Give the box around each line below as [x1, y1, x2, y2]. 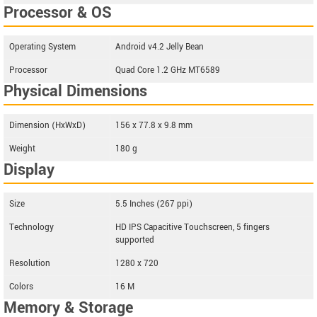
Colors [9, 281, 33, 293]
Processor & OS [4, 1, 112, 24]
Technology [9, 221, 54, 234]
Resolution [9, 258, 50, 270]
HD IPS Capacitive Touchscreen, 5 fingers [115, 221, 270, 234]
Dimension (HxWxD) [9, 120, 86, 132]
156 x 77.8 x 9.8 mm [115, 120, 192, 132]
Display [4, 158, 54, 181]
